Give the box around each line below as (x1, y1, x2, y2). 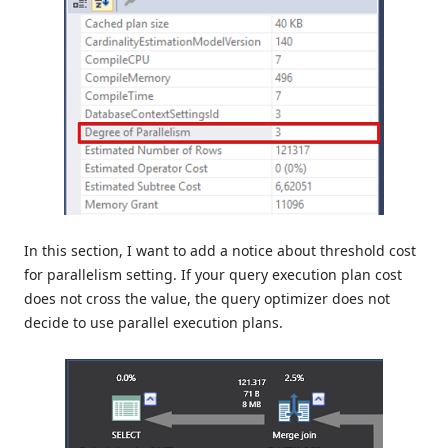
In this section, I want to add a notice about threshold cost (24, 241, 416, 261)
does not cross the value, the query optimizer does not (24, 289, 390, 309)
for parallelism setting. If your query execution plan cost (24, 265, 402, 285)
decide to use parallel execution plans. (24, 313, 283, 333)
